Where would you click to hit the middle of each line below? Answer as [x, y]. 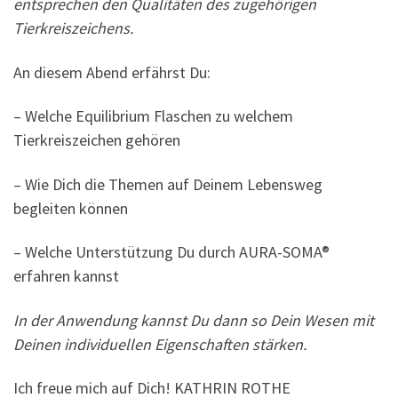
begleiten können [71, 208]
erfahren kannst [66, 276]
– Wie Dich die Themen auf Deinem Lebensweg [168, 184]
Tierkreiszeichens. [73, 28]
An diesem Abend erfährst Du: [112, 72]
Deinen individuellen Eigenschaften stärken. [160, 344]
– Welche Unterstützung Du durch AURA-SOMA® [171, 252]
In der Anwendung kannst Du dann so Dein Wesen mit [194, 320]
